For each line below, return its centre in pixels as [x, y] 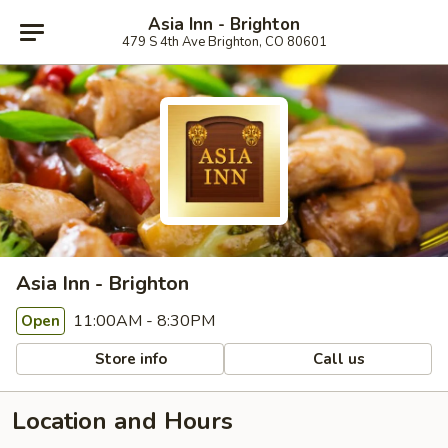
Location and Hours [122, 421]
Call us [337, 358]
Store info [129, 358]
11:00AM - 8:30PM [142, 321]
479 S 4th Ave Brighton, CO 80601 [224, 41]
